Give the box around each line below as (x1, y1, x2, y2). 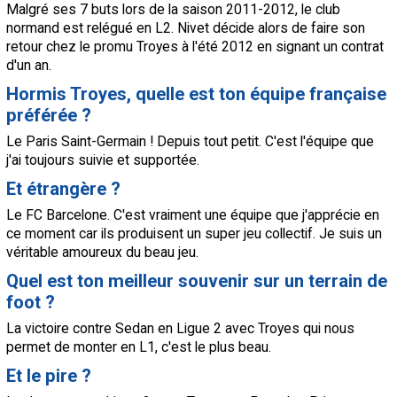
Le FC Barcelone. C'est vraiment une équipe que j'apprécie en (6, 206, 379, 224)
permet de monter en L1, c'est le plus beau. (6, 339, 271, 356)
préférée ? (6, 105, 91, 127)
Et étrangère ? (6, 178, 121, 200)
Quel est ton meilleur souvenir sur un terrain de (6, 270, 387, 292)
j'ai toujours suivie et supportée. (6, 152, 199, 169)
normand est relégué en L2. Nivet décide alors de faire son (6, 19, 365, 37)
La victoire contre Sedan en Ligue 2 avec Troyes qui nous (6, 320, 354, 338)
